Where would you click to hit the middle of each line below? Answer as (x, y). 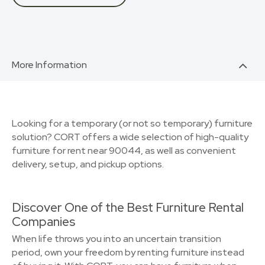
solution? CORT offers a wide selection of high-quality (130, 137)
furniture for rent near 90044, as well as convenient (124, 151)
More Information (49, 65)
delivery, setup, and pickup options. (88, 164)
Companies (43, 222)
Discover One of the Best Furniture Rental (128, 207)
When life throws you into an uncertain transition (117, 239)
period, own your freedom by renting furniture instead (128, 252)
